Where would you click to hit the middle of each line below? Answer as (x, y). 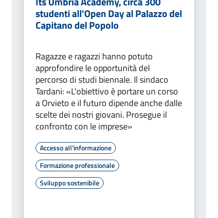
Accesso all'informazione (76, 148)
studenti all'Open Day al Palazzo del (109, 14)
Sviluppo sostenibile (70, 183)
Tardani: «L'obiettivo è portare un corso (107, 91)
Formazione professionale (77, 165)
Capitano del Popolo (77, 25)
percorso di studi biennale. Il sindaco (102, 80)
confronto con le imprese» (84, 127)
